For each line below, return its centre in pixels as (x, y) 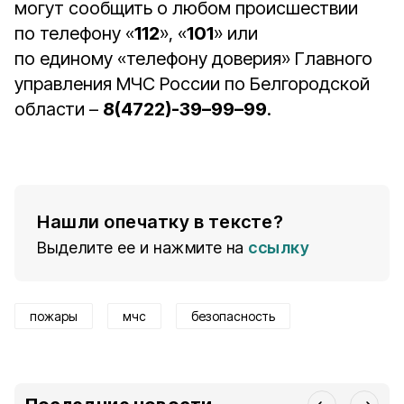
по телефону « (74, 33)
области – (59, 109)
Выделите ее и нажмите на (141, 248)
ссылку (279, 248)
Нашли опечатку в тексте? (160, 222)
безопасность (233, 316)
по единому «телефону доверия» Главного (193, 59)
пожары (54, 316)
